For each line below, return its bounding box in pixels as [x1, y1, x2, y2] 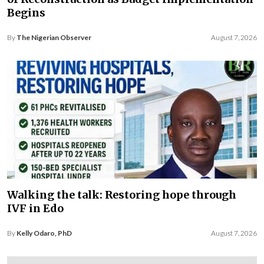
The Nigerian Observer [16, 32, 91, 42]
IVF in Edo [7, 201, 64, 215]
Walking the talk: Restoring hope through [7, 187, 236, 202]
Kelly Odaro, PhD [16, 228, 72, 237]
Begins [7, 5, 45, 19]
